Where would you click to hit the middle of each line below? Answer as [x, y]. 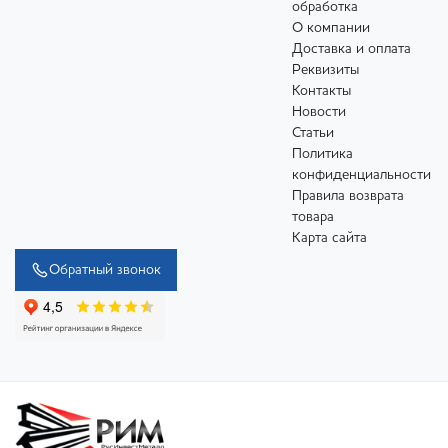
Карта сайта [329, 238]
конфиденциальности [361, 175]
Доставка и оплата [351, 49]
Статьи [313, 133]
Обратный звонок [105, 270]
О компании [331, 28]
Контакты [321, 91]
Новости [319, 112]
